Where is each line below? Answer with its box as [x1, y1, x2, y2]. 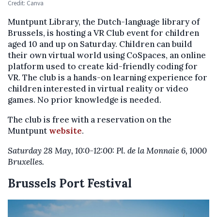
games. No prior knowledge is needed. [8, 94, 161, 105]
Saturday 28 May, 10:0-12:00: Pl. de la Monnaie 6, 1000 [8, 145, 207, 156]
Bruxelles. [8, 156, 44, 167]
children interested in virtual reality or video [8, 83, 188, 94]
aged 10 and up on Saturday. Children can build [8, 38, 192, 49]
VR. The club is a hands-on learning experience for [8, 72, 207, 83]
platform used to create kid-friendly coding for [8, 61, 198, 72]
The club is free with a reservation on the [8, 114, 171, 125]
